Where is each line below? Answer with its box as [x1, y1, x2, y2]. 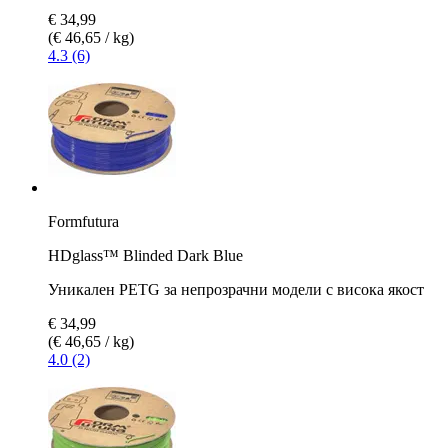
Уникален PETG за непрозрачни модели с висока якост [48, 280, 424, 298]
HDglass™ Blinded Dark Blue [48, 246, 243, 264]
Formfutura [48, 212, 119, 230]
